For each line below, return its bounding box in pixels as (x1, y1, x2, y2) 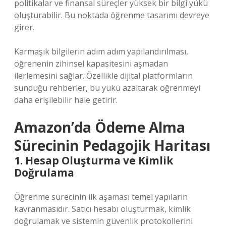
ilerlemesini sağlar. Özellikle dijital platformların (14, 70, 193, 81)
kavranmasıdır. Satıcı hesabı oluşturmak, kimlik (14, 203, 191, 214)
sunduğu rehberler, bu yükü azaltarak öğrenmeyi (14, 82, 200, 93)
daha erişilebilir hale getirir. (14, 94, 118, 105)
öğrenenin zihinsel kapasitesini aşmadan (14, 58, 168, 69)
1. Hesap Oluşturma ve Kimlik (14, 153, 173, 167)
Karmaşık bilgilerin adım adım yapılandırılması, (14, 46, 188, 57)
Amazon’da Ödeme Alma (14, 118, 185, 137)
